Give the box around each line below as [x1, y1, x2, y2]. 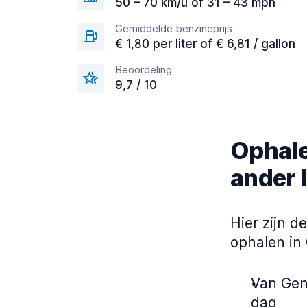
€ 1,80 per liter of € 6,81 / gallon [115, 37, 295, 51]
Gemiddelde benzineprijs [115, 22, 232, 36]
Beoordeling [115, 63, 172, 77]
